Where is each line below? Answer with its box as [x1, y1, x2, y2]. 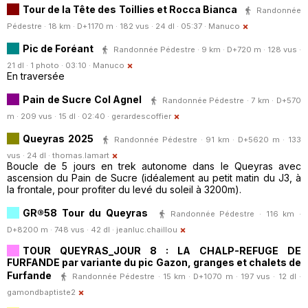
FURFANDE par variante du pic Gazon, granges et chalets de [7, 256, 301, 269]
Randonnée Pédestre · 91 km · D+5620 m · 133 [114, 134, 302, 144]
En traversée [7, 70, 65, 82]
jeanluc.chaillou [116, 225, 177, 235]
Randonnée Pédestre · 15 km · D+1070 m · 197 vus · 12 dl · [72, 271, 302, 281]
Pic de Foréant [23, 42, 93, 54]
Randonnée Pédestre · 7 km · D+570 [162, 95, 302, 105]
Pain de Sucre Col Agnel [23, 93, 142, 105]
